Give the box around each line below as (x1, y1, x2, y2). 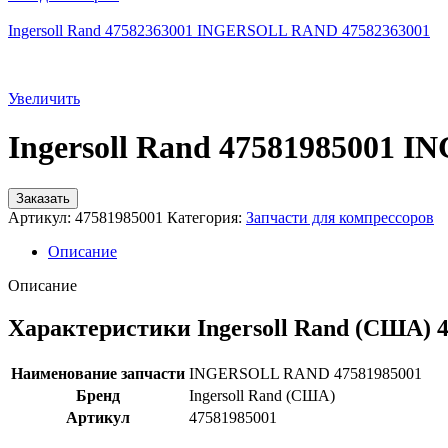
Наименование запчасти (11, 364, 185, 382)
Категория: (167, 208, 242, 226)
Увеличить (8, 90, 80, 107)
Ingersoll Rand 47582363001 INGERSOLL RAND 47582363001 (8, 22, 430, 39)
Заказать (16, 190, 70, 206)
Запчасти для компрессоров (246, 208, 434, 226)
